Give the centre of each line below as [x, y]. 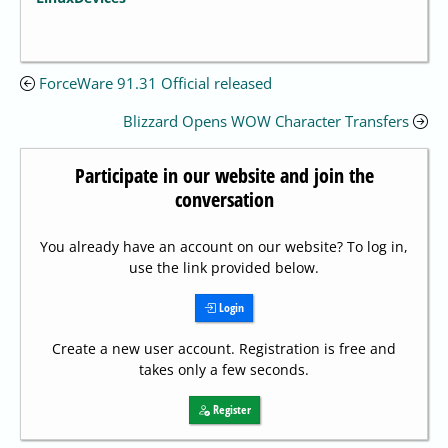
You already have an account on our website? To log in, [224, 247]
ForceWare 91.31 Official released [155, 83]
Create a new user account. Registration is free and [224, 349]
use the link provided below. [224, 268]
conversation [224, 200]
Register [230, 410]
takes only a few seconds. [224, 370]
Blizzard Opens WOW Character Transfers [266, 121]
